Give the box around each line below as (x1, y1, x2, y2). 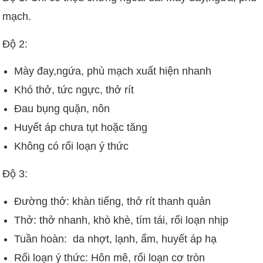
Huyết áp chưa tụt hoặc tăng (14, 122, 148, 134)
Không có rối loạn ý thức (14, 140, 129, 153)
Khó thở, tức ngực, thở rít (14, 84, 134, 96)
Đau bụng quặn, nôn (14, 103, 110, 115)
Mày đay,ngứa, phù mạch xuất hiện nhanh (14, 65, 212, 77)
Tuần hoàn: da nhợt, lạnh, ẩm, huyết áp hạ (14, 232, 217, 245)
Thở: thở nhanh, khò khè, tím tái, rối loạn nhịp (14, 214, 229, 226)
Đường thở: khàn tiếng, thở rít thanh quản (14, 195, 211, 207)
